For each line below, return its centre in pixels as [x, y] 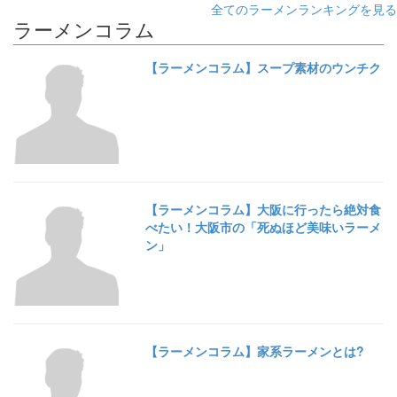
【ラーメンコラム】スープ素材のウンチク [264, 67]
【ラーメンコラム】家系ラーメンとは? [255, 351]
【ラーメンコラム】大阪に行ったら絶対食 [264, 209]
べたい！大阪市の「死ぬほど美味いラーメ [264, 226]
